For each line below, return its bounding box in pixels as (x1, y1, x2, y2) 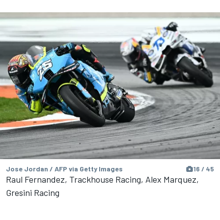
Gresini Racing (6, 187, 59, 198)
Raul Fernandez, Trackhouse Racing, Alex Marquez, (6, 173, 199, 185)
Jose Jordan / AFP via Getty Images (6, 164, 123, 173)
